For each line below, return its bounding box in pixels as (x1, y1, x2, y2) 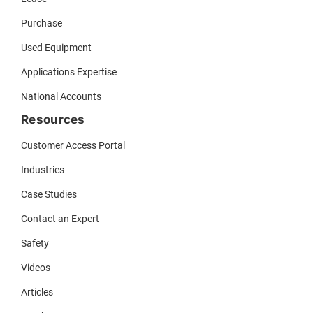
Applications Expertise (21, 66, 117, 78)
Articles (21, 286, 53, 298)
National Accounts (21, 90, 101, 102)
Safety (21, 237, 49, 249)
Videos (21, 261, 50, 273)
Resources (21, 112, 85, 126)
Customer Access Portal (21, 139, 125, 151)
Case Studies (21, 188, 77, 200)
